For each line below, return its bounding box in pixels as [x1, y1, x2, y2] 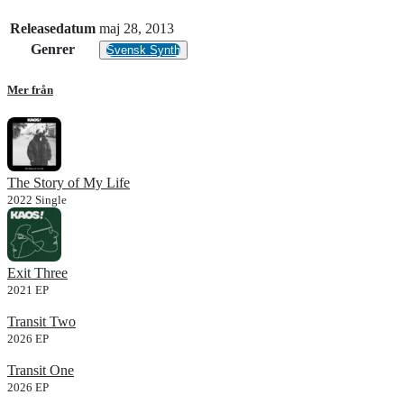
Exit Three [7, 264, 68, 280]
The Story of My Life [7, 174, 130, 190]
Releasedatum [10, 21, 96, 37]
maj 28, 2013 [99, 21, 174, 37]
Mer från [7, 82, 53, 96]
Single [35, 192, 67, 207]
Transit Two [7, 313, 76, 329]
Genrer [31, 41, 75, 58]
